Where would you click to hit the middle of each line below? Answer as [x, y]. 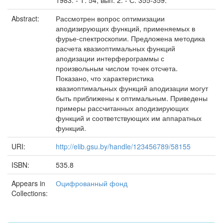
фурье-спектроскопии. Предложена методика [130, 38]
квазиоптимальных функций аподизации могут [132, 88]
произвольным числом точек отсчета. [117, 68]
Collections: [30, 193]
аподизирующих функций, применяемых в [125, 28]
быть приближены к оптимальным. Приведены [132, 98]
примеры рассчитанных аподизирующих [122, 108]
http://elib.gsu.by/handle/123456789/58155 [123, 146]
